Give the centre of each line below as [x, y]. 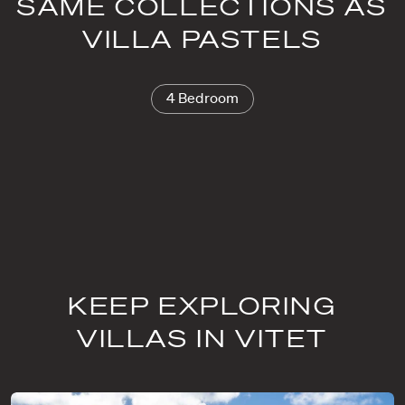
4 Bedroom [202, 97]
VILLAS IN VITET [202, 338]
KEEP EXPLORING [202, 305]
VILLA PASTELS [202, 38]
